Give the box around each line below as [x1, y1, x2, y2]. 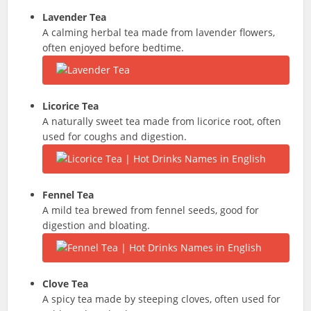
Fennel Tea [42, 188, 94, 201]
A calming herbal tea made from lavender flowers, [42, 26, 276, 39]
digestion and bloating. [42, 219, 151, 232]
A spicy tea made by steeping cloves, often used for [42, 292, 281, 305]
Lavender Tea [42, 10, 107, 24]
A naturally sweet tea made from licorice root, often [42, 115, 282, 128]
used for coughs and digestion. [42, 130, 187, 143]
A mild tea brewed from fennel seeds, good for [42, 203, 260, 217]
